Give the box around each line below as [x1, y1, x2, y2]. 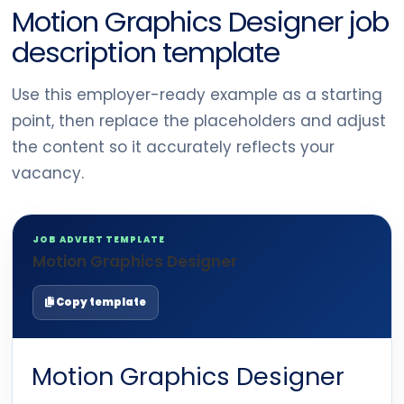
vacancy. [12, 162, 84, 184]
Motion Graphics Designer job [12, 2, 389, 41]
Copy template [54, 295, 146, 309]
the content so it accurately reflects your [12, 136, 335, 158]
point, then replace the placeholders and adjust [12, 110, 386, 132]
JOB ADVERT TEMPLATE [32, 234, 166, 245]
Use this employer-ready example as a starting [12, 84, 382, 106]
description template [12, 32, 280, 72]
